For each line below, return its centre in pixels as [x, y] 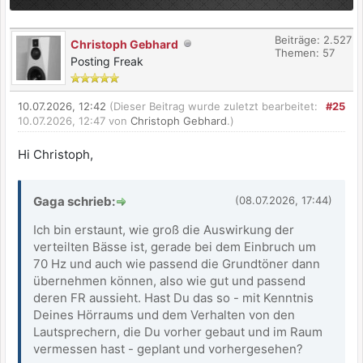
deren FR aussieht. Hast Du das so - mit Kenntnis [173, 298]
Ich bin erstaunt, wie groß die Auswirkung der [164, 230]
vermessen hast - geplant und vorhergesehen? [170, 349]
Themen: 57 [305, 53]
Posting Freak [107, 61]
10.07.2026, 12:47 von [74, 121]
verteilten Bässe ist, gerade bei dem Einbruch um [175, 247]
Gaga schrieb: [74, 201]
